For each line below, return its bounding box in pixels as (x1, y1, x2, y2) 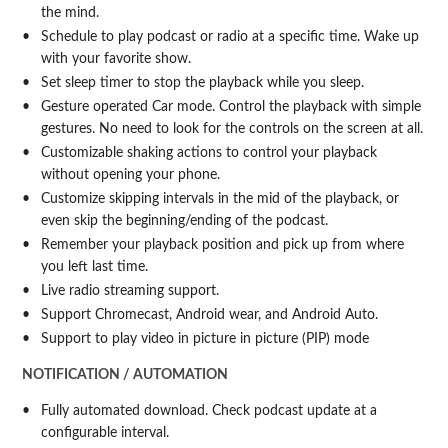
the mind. (40, 6, 99, 21)
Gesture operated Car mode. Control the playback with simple (40, 100, 421, 115)
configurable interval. (40, 426, 169, 441)
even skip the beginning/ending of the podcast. (40, 214, 328, 229)
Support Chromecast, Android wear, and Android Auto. (40, 308, 378, 323)
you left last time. (40, 260, 148, 275)
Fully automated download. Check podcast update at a (40, 404, 377, 419)
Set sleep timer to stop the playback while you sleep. (40, 76, 364, 91)
